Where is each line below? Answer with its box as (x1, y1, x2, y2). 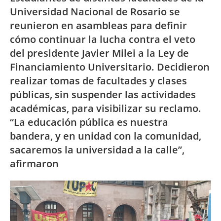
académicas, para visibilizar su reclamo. (10, 102, 201, 115)
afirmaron (10, 157, 59, 170)
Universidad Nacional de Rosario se (10, 5, 180, 18)
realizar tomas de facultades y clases (10, 74, 187, 87)
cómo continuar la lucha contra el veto (10, 33, 195, 46)
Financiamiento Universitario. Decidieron (10, 60, 210, 74)
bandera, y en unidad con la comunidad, (10, 129, 201, 143)
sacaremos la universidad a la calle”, (10, 143, 184, 156)
